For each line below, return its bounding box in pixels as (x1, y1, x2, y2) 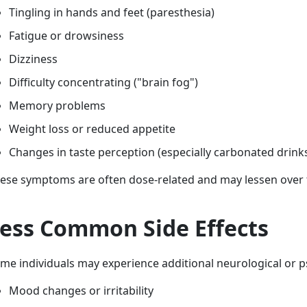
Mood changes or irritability (9, 283, 153, 298)
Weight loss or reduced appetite (9, 121, 175, 136)
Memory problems (9, 98, 106, 113)
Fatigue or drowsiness (9, 28, 124, 43)
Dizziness (9, 51, 58, 66)
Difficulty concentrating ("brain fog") (9, 75, 198, 90)
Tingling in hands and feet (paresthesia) (9, 5, 214, 20)
